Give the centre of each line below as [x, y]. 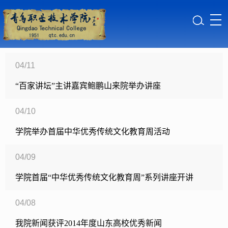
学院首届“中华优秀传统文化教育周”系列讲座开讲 [104, 177]
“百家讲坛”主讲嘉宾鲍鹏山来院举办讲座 [88, 85]
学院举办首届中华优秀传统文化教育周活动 [93, 131]
